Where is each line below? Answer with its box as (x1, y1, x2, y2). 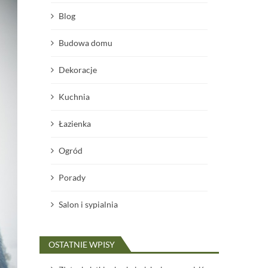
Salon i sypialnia (59, 199, 118, 210)
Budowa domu (59, 38, 113, 48)
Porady (59, 172, 86, 183)
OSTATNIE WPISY (48, 239, 115, 250)
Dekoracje (59, 65, 98, 75)
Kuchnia (59, 92, 90, 102)
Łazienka (59, 118, 92, 129)
